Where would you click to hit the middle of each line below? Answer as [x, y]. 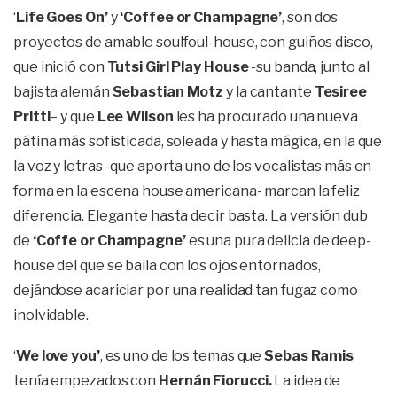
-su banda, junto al [309, 67]
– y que [74, 117]
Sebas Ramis [309, 356]
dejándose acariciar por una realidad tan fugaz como [186, 290]
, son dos [310, 17]
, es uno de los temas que [182, 356]
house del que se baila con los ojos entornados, [167, 265]
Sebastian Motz [168, 92]
